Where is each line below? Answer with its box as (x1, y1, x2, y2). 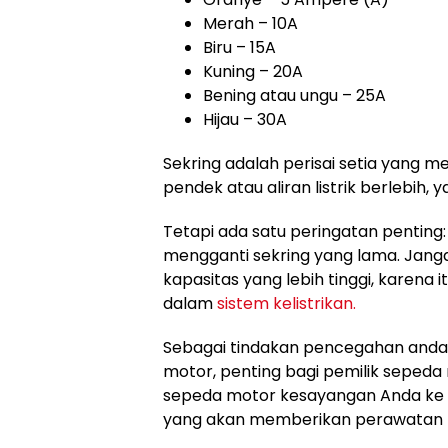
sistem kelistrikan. (217, 292, 356, 316)
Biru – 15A (203, 36, 276, 60)
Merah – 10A (203, 12, 298, 36)
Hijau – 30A (203, 108, 287, 132)
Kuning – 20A (203, 60, 303, 84)
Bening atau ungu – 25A (203, 84, 386, 108)
